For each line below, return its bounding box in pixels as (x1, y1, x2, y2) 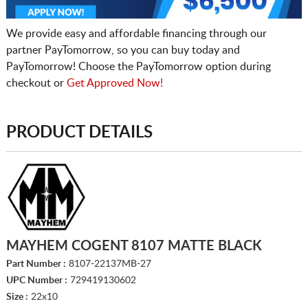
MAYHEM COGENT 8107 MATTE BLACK (5, 239, 262, 253)
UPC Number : (5, 275, 67, 285)
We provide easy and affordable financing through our (5, 27, 267, 39)
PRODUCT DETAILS (5, 124, 153, 141)
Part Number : (5, 258, 66, 269)
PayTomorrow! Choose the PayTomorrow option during (5, 60, 271, 72)
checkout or (5, 77, 67, 89)
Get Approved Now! (66, 77, 163, 89)
